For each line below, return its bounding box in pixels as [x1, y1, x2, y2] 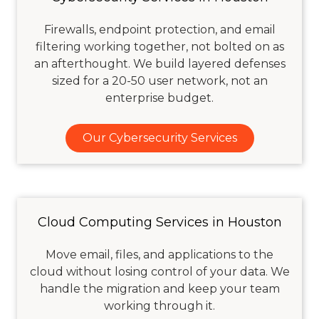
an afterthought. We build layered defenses [33, 56, 286, 70]
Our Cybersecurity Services [82, 130, 237, 145]
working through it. [104, 299, 215, 313]
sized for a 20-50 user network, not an [51, 73, 268, 88]
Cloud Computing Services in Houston [37, 214, 282, 231]
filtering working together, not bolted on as [35, 39, 284, 53]
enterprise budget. [105, 90, 214, 105]
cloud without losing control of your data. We [29, 265, 290, 279]
